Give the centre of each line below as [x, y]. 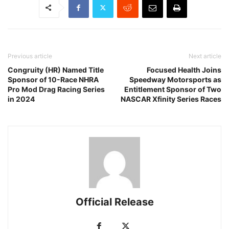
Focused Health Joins [184, 70]
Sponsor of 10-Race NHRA [53, 79]
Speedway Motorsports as [175, 79]
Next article [205, 56]
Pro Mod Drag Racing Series [56, 89]
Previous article [30, 56]
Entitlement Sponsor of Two [173, 89]
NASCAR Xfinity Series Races [171, 99]
